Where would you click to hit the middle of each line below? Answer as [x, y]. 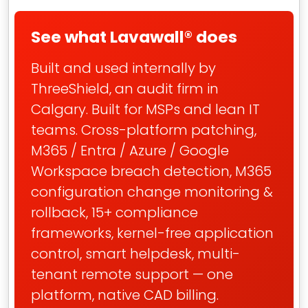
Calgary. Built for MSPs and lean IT [145, 109]
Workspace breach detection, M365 [151, 171]
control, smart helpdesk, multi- [135, 254]
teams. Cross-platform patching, [144, 130]
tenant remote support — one [132, 274]
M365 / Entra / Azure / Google [130, 151]
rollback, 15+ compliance [114, 212]
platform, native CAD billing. [125, 295]
